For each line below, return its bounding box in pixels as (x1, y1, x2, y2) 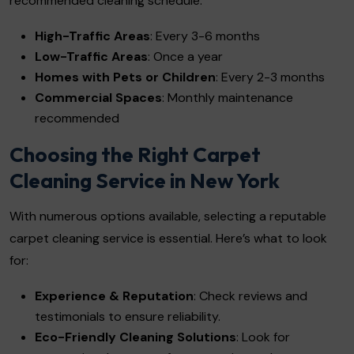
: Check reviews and (194, 287, 307, 304)
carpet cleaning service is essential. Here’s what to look (9, 229, 327, 247)
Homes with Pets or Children (35, 68, 216, 85)
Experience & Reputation (35, 287, 194, 304)
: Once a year (148, 47, 223, 65)
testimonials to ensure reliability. (35, 307, 220, 325)
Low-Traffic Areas (35, 47, 148, 65)
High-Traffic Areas (35, 27, 150, 44)
